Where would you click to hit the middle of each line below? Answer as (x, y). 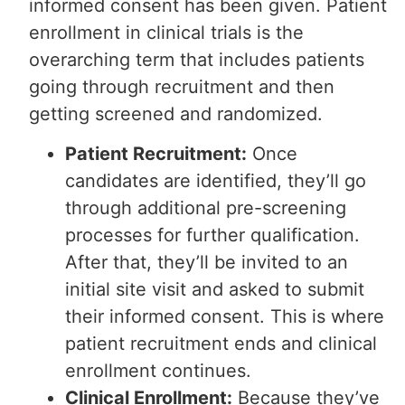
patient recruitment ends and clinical (221, 343)
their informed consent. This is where (225, 316)
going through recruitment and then (182, 86)
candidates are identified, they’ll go (216, 180)
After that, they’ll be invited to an (207, 262)
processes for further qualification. (213, 235)
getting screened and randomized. (176, 113)
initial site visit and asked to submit (215, 289)
